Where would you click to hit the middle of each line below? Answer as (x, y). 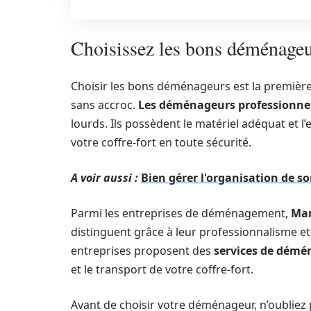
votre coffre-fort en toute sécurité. (161, 142)
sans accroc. (104, 105)
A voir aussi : (104, 178)
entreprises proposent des (142, 251)
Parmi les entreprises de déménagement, (181, 213)
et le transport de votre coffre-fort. (162, 269)
